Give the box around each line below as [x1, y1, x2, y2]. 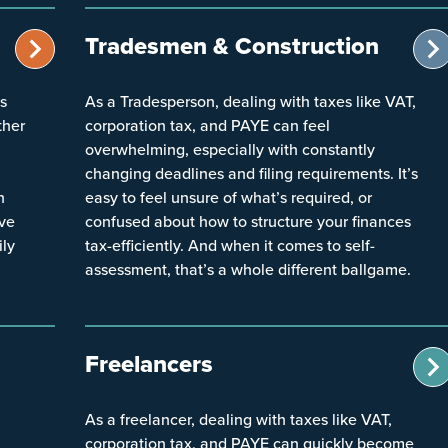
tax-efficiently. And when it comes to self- [84, 233, 375, 256]
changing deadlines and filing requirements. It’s [84, 161, 418, 184]
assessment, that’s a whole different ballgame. [84, 257, 411, 280]
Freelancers [84, 345, 213, 381]
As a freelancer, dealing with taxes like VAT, [84, 407, 392, 430]
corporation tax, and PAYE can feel [84, 113, 330, 136]
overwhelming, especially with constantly [84, 137, 375, 160]
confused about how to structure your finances [84, 209, 411, 232]
